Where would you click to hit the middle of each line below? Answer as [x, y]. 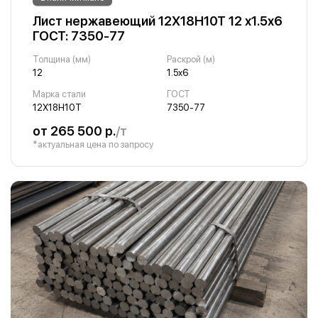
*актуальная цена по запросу [93, 144]
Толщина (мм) [62, 59]
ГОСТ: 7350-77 [79, 36]
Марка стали [59, 94]
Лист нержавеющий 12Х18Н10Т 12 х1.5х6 [158, 21]
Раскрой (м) [191, 59]
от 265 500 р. [74, 131]
